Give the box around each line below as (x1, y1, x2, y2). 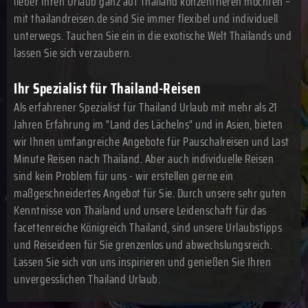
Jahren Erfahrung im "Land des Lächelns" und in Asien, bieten (14, 115, 283, 133)
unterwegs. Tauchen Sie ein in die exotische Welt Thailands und (14, 26, 291, 45)
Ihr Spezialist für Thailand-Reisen (14, 77, 201, 100)
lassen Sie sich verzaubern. (14, 43, 132, 62)
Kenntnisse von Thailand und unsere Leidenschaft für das (14, 201, 267, 219)
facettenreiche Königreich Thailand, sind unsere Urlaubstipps (14, 219, 282, 236)
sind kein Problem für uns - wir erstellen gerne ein (14, 167, 234, 185)
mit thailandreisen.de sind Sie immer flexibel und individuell (14, 9, 278, 27)
